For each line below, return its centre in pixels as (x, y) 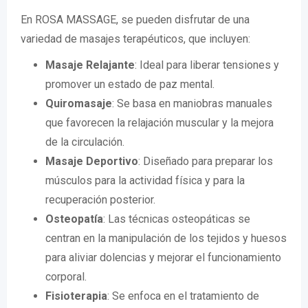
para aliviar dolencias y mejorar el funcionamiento (163, 258)
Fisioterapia (76, 296)
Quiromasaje (79, 104)
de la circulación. (85, 142)
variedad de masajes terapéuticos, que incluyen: (135, 39)
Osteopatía (74, 219)
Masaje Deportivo (92, 162)
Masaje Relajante (90, 65)
